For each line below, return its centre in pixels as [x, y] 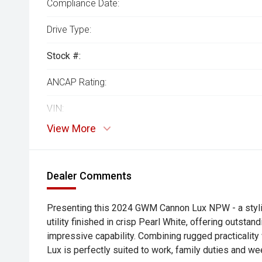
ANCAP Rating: [77, 82]
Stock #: [64, 56]
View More [71, 128]
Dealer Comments [89, 176]
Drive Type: [69, 30]
